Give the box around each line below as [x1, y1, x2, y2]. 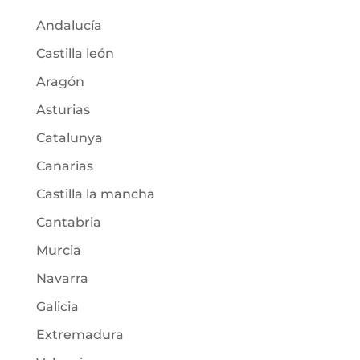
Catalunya [35, 130, 103, 145]
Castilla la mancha [35, 186, 155, 202]
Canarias [35, 158, 93, 174]
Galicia [35, 299, 79, 314]
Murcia [35, 243, 81, 258]
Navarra [35, 271, 88, 286]
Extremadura [35, 327, 124, 342]
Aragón [35, 74, 84, 89]
